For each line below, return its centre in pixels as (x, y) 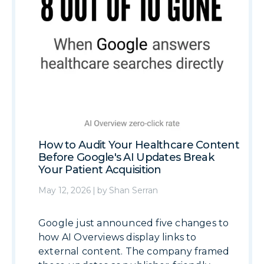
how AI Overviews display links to (118, 237)
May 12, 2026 (65, 191)
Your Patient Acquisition (100, 170)
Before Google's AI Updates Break (126, 158)
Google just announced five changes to (134, 223)
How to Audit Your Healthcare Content (139, 145)
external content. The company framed (134, 252)
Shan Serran (133, 191)
